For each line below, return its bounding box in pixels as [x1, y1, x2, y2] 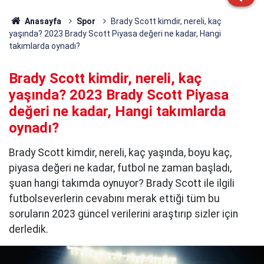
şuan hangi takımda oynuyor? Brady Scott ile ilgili [9, 177, 235, 189]
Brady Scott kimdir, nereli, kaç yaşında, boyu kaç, [9, 147, 232, 159]
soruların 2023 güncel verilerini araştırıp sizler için [9, 208, 238, 220]
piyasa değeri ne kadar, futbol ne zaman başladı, [9, 162, 232, 174]
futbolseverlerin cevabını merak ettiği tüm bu [9, 193, 220, 204]
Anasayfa [22, 16, 61, 26]
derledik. [9, 223, 48, 235]
